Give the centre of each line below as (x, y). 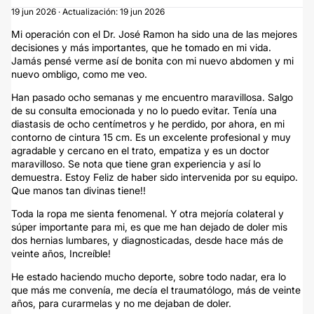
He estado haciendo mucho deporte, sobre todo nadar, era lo (149, 277)
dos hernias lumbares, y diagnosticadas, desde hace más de (147, 240)
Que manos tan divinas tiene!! (78, 190)
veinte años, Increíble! (61, 253)
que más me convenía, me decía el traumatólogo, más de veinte (156, 290)
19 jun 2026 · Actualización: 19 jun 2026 (88, 12)
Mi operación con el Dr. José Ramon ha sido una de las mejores (154, 34)
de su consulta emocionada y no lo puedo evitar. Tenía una (144, 110)
